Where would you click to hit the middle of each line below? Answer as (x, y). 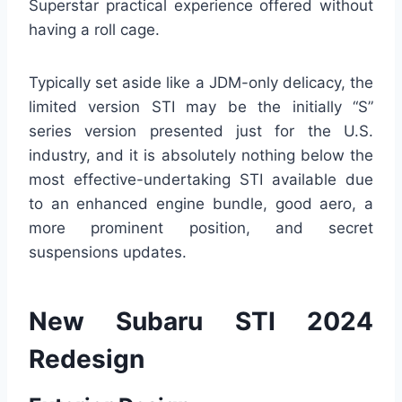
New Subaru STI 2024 (201, 322)
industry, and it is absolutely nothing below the (201, 156)
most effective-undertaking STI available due (201, 180)
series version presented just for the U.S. (201, 131)
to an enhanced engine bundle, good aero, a (201, 204)
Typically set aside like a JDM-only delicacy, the (201, 83)
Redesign (87, 359)
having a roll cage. (94, 30)
